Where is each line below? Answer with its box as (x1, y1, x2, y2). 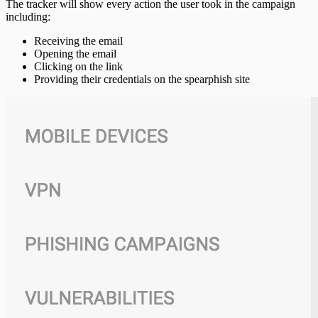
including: (6, 10, 50, 23)
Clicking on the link (34, 60, 123, 72)
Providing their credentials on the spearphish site (34, 72, 250, 85)
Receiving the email (34, 34, 123, 47)
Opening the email (34, 47, 116, 60)
